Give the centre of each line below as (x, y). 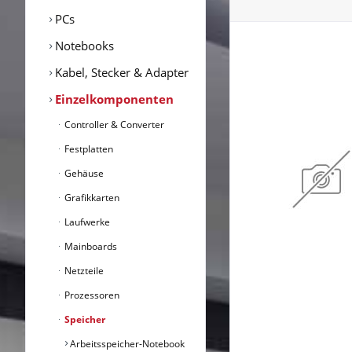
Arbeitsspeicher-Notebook (126, 343)
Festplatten (88, 148)
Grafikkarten (91, 197)
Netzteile (83, 270)
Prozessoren (91, 295)
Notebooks (83, 45)
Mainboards (90, 246)
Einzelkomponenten (113, 99)
